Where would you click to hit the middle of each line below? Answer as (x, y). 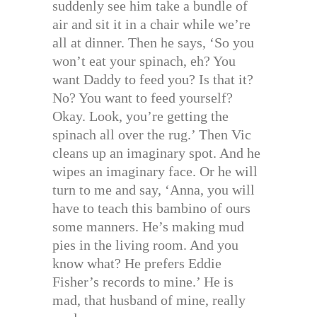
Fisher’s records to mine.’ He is (143, 281)
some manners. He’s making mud (148, 226)
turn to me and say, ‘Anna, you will (154, 189)
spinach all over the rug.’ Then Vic (152, 134)
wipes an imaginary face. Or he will (155, 171)
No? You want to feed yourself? (143, 97)
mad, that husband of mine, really (149, 300)
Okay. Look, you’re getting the (140, 116)
